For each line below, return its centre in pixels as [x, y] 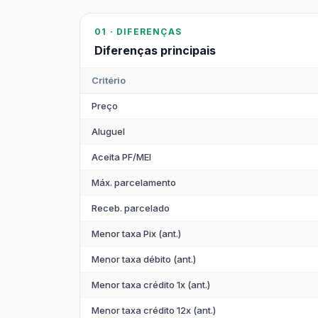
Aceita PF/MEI [121, 157]
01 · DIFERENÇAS [138, 32]
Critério [109, 80]
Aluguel [108, 131]
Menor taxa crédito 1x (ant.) [151, 285]
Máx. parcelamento [134, 182]
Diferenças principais [155, 50]
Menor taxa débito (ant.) [144, 259]
